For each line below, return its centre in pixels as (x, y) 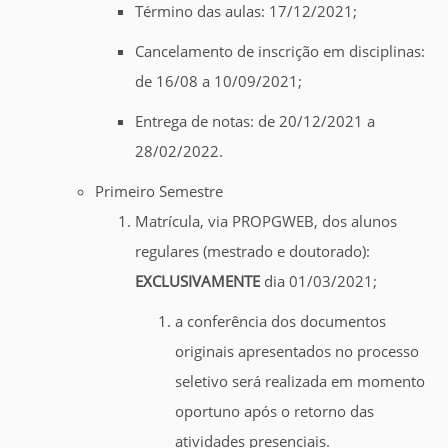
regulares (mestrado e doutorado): (252, 251)
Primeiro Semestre (159, 191)
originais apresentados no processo (297, 351)
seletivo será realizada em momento (300, 381)
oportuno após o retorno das (274, 411)
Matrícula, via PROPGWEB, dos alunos (266, 221)
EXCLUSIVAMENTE (197, 281)
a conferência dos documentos (280, 321)
